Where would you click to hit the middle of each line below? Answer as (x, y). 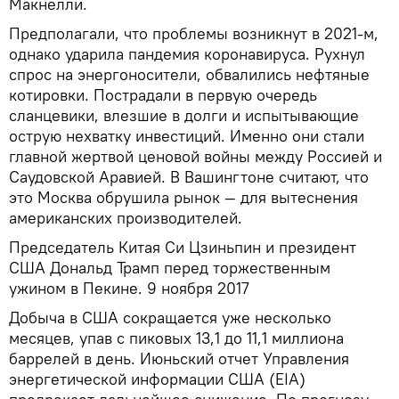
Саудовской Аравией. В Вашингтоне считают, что (189, 176)
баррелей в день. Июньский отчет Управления (179, 358)
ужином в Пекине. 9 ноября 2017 (129, 288)
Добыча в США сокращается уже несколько (170, 317)
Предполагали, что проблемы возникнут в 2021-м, (194, 33)
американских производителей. (126, 217)
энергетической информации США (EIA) (157, 379)
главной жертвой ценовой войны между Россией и (195, 156)
